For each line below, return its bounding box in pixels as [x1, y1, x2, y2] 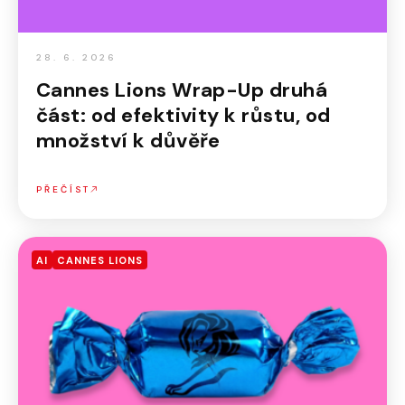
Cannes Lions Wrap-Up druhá [36, 77, 328, 103]
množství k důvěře [36, 127, 221, 154]
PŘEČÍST [36, 184, 90, 195]
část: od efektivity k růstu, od [36, 102, 331, 128]
